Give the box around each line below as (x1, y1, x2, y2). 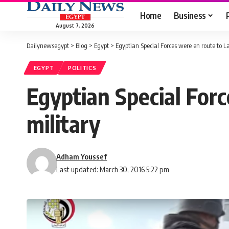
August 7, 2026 (56, 22, 95, 29)
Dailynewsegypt (27, 41, 69, 50)
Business (173, 9, 206, 21)
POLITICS (67, 64, 97, 72)
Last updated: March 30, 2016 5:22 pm (56, 165, 170, 174)
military (27, 109, 100, 139)
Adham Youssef (56, 152, 107, 162)
